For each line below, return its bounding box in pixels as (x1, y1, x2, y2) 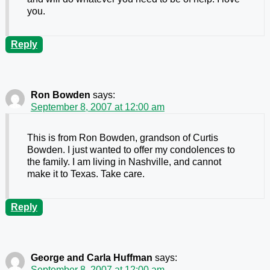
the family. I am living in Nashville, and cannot (27, 157, 221, 168)
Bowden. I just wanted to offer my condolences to (27, 145, 235, 155)
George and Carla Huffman (30, 253, 152, 263)
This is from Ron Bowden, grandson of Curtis (27, 133, 218, 143)
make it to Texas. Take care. (27, 169, 145, 180)
